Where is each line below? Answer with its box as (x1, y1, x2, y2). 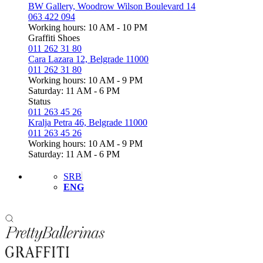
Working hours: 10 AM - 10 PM (28, 22, 147, 32)
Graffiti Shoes (28, 32, 80, 43)
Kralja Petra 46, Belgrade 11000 (28, 117, 147, 127)
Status (28, 96, 50, 106)
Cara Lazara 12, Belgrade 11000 (28, 53, 149, 64)
